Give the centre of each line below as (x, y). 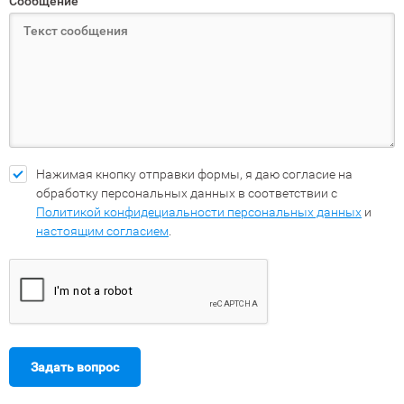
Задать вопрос (75, 367)
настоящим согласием (102, 231)
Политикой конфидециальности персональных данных (199, 212)
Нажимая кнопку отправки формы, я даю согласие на (194, 174)
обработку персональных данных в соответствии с (187, 193)
